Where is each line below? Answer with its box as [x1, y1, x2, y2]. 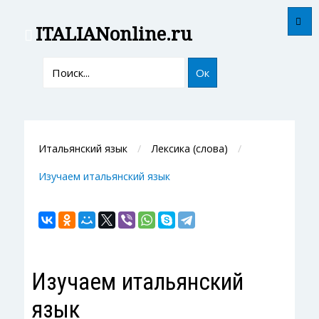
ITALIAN [35, 23, 110, 45]
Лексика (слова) [150, 142, 228, 155]
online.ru [109, 23, 192, 45]
